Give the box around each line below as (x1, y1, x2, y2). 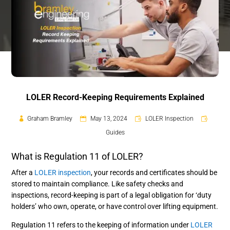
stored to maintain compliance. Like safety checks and (11, 179, 184, 188)
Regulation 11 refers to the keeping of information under (11, 220, 191, 229)
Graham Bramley (27, 114, 72, 122)
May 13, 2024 (90, 114, 127, 122)
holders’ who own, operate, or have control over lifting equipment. (11, 202, 219, 210)
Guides (105, 128, 125, 136)
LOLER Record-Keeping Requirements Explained (26, 92, 204, 102)
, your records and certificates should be (91, 168, 218, 177)
